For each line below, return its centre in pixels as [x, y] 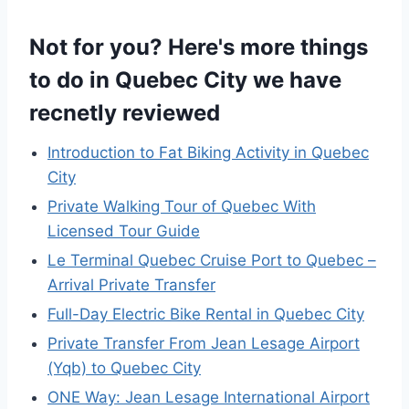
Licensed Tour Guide [124, 231]
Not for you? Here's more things [199, 47]
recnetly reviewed [125, 113]
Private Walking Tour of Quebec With [182, 207]
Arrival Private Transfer [131, 285]
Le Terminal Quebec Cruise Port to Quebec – [212, 261]
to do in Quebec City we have [185, 80]
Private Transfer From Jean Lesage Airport [204, 344]
